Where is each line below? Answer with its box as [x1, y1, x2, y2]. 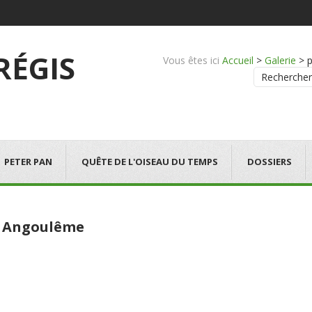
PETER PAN [4, 155, 52, 168]
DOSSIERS [247, 155, 292, 168]
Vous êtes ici [163, 54, 219, 67]
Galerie [265, 54, 296, 67]
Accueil [222, 54, 253, 67]
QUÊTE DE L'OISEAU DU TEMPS [81, 155, 218, 168]
